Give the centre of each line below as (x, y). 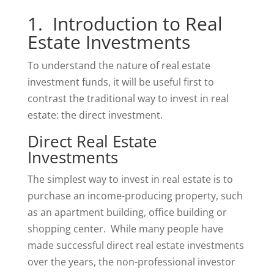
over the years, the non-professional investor (131, 262)
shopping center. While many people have (125, 229)
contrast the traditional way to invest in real (128, 98)
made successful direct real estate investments (135, 245)
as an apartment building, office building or (127, 212)
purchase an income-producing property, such (135, 196)
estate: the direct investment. (95, 115)
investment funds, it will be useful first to (120, 82)
